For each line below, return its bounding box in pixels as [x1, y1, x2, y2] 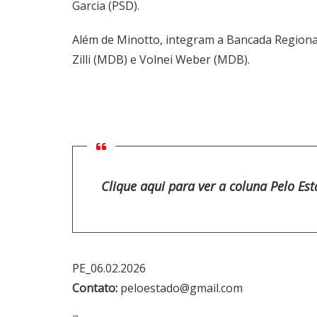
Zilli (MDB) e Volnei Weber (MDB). [72, 52, 250, 68]
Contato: [72, 280, 117, 296]
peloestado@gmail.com [117, 280, 243, 296]
